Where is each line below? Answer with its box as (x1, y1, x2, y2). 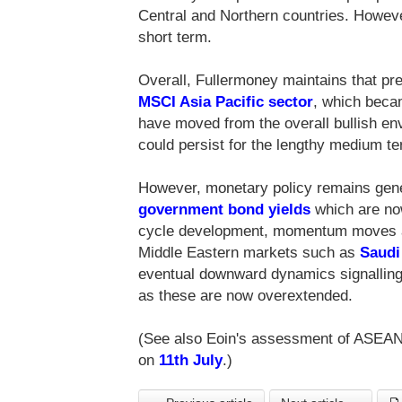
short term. (138, 29, 212, 47)
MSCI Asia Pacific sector (138, 93, 313, 111)
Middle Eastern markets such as (138, 244, 360, 262)
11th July (159, 352, 223, 370)
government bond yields (138, 201, 310, 219)
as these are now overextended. (138, 287, 353, 305)
